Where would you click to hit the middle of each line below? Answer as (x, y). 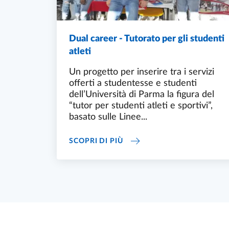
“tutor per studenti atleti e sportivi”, (141, 106)
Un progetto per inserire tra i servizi (142, 72)
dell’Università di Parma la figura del (142, 94)
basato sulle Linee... (108, 117)
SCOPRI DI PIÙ (96, 141)
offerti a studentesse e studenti (133, 83)
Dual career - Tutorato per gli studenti (147, 39)
